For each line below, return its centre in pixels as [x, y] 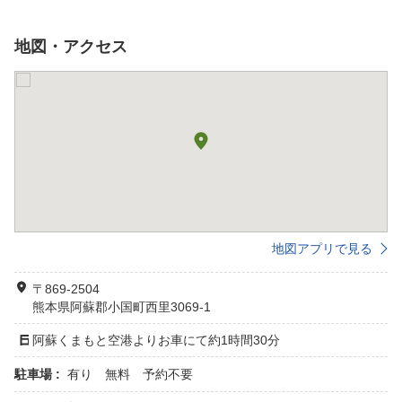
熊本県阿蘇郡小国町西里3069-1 [122, 307]
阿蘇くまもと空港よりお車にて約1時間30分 [156, 340]
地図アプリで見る [322, 249]
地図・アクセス [71, 47]
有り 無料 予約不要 [130, 374]
